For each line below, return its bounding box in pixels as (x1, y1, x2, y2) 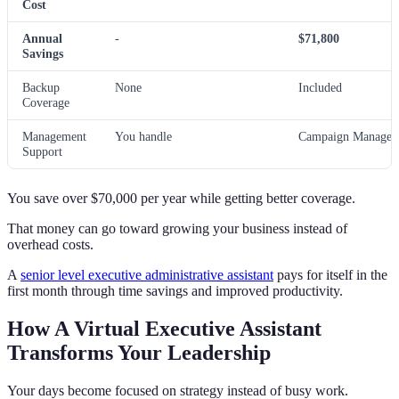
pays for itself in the (273, 267, 387, 283)
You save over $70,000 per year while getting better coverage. (7, 191, 355, 207)
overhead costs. (7, 237, 94, 253)
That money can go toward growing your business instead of (7, 221, 347, 237)
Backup (22, 80, 60, 95)
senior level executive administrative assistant (20, 267, 273, 283)
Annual (22, 31, 62, 46)
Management (22, 129, 86, 144)
